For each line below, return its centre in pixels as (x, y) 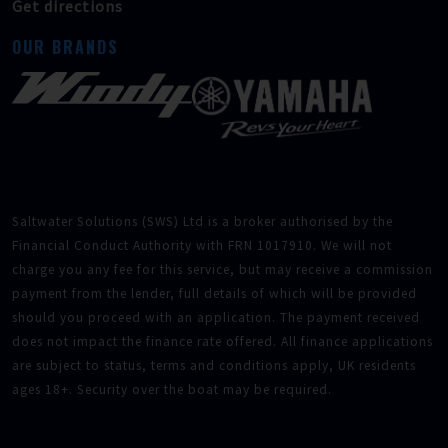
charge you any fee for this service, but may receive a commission (222, 270)
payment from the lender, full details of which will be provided (214, 294)
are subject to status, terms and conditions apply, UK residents (214, 366)
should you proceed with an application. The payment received (216, 318)
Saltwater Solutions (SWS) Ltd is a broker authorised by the (202, 222)
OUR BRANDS (65, 47)
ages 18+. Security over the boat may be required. (172, 390)
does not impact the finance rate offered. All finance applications (222, 342)
